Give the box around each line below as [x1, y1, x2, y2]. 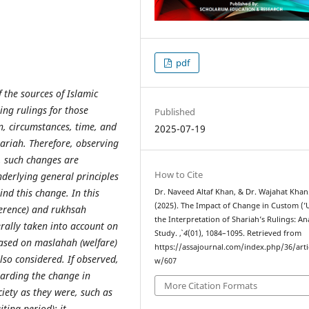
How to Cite [154, 168, 203, 181]
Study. [154, 228, 180, 239]
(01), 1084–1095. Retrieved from [188, 228, 302, 239]
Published [154, 106, 196, 119]
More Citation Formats [164, 279, 258, 292]
